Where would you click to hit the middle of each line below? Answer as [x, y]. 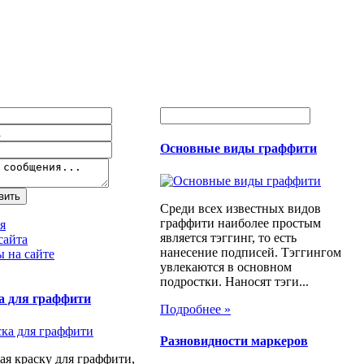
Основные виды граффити [238, 149]
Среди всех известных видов [240, 208]
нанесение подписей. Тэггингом [251, 252]
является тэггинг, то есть [228, 237]
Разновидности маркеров [234, 340]
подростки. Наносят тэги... [234, 281]
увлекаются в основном [226, 266]
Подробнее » [195, 309]
